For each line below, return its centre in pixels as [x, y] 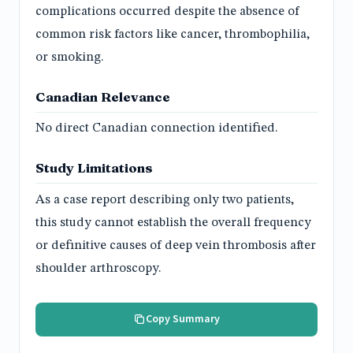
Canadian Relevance [103, 97]
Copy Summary [183, 319]
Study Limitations [94, 168]
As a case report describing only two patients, [165, 200]
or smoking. [70, 57]
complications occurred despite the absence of [167, 11]
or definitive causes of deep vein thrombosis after [176, 245]
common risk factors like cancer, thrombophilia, [173, 34]
